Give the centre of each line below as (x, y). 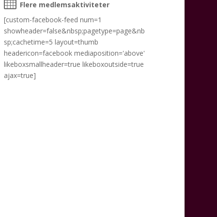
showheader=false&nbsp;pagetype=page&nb (74, 31)
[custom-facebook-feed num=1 (53, 19)
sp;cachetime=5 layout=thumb (51, 42)
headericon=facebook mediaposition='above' (74, 53)
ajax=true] (20, 75)
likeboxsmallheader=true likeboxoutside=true (74, 64)
